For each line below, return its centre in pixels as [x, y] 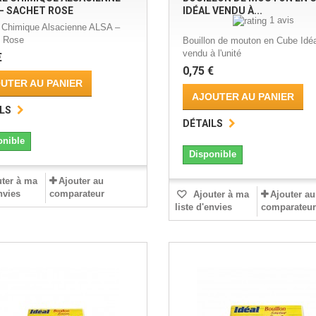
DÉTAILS [202, 124]
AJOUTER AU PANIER [243, 97]
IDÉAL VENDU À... [222, 11]
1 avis [282, 20]
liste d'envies [203, 207]
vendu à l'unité [212, 54]
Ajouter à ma [219, 195]
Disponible [212, 154]
